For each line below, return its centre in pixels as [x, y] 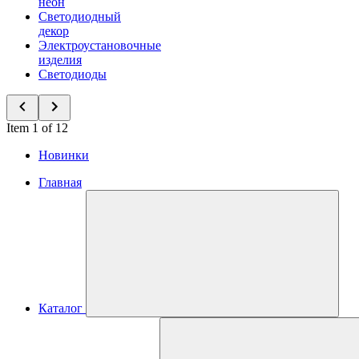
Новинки [64, 155]
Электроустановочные [100, 45]
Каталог [61, 308]
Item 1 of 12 [37, 128]
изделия [60, 60]
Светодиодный [80, 16]
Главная [60, 182]
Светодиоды [73, 74]
